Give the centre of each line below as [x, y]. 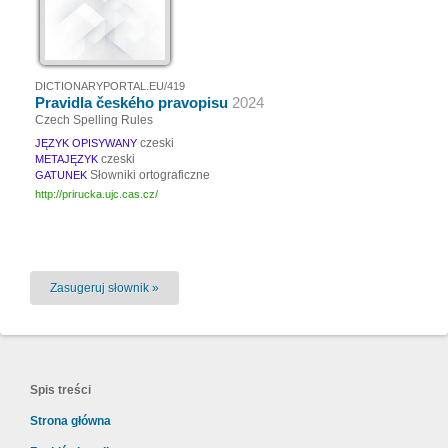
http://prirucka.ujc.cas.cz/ [96, 194]
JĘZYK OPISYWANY [86, 143]
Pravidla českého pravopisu [133, 102]
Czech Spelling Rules [94, 120]
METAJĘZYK [66, 159]
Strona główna [70, 421]
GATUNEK [61, 175]
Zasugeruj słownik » [104, 288]
